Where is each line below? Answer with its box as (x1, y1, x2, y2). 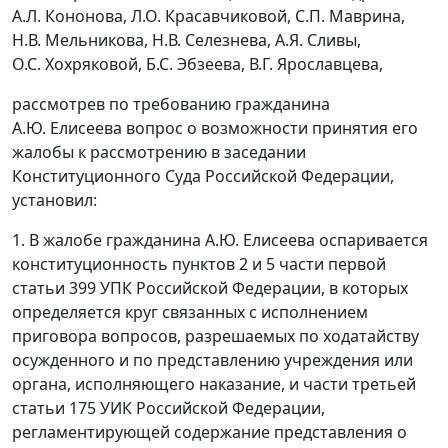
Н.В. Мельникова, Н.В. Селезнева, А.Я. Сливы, (12, 28, 361, 51)
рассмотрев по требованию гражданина (12, 92, 330, 115)
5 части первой (266, 252, 386, 275)
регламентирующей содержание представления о (12, 420, 407, 443)
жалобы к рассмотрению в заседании (12, 140, 306, 163)
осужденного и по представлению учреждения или (12, 348, 413, 371)
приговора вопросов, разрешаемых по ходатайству (12, 324, 419, 347)
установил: (12, 188, 97, 211)
